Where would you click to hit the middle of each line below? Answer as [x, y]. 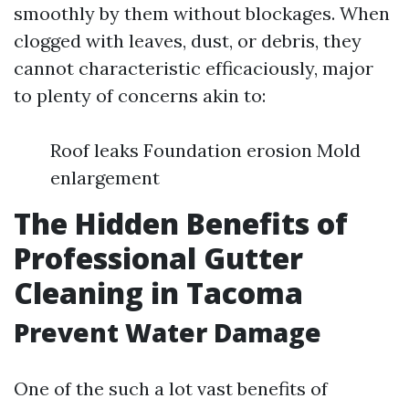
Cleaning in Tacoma [158, 293]
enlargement [105, 178]
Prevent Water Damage [168, 332]
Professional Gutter [158, 258]
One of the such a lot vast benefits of [171, 388]
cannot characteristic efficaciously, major [194, 68]
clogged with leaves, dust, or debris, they [188, 41]
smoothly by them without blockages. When [202, 13]
